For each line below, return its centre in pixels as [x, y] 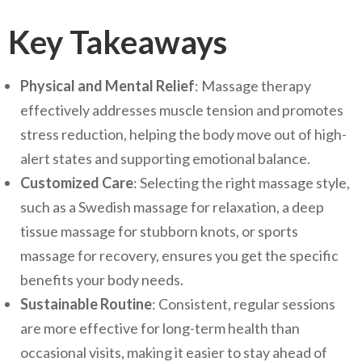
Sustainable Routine [86, 303]
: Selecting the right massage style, [242, 182]
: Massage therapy [253, 85]
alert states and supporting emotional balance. [165, 158]
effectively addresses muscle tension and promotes [182, 109]
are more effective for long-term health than [160, 328]
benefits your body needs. [102, 279]
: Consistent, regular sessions [244, 303]
